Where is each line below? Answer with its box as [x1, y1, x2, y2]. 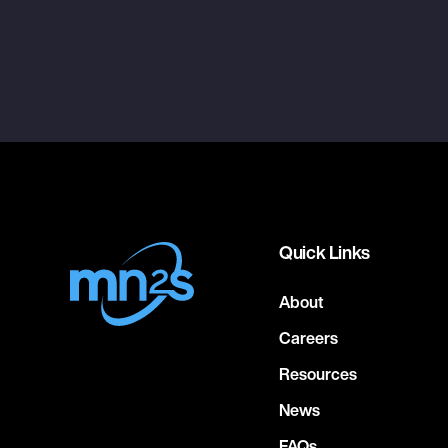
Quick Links [279, 239, 371, 265]
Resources [279, 362, 357, 386]
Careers [279, 326, 338, 350]
